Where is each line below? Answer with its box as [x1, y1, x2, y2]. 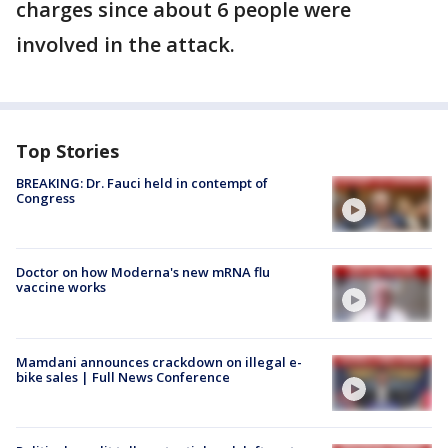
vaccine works [16, 278, 106, 297]
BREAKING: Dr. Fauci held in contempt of [16, 174, 268, 192]
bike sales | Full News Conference [16, 367, 230, 386]
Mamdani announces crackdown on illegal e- [16, 352, 302, 371]
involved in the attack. [16, 31, 235, 58]
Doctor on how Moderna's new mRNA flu [16, 263, 270, 282]
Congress [16, 189, 75, 207]
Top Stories [16, 139, 119, 163]
